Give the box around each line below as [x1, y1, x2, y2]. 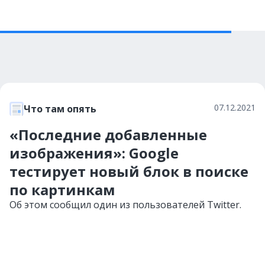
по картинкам [9, 180, 115, 199]
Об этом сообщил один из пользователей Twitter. [9, 198, 241, 211]
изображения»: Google [9, 143, 179, 163]
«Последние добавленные [9, 125, 207, 144]
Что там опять [24, 102, 96, 115]
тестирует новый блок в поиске [9, 161, 248, 181]
